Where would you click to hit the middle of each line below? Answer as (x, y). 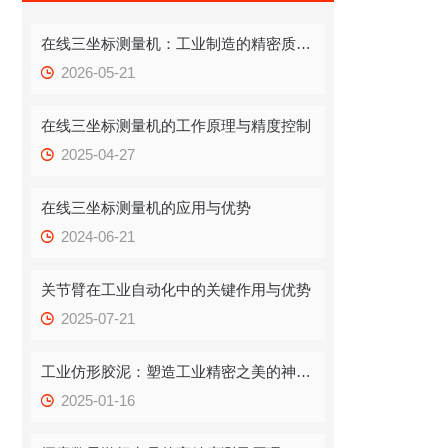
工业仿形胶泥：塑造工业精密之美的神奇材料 (304, 371)
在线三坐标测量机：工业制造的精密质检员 (304, 43)
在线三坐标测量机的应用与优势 (146, 207)
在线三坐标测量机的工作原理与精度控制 (176, 125)
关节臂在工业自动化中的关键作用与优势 (176, 289)
